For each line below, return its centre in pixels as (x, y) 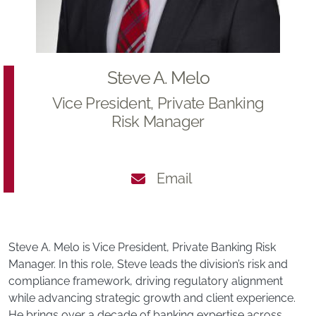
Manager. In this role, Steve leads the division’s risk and (148, 265)
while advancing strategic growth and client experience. (152, 298)
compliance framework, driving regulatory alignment (146, 281)
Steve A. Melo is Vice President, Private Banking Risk (142, 248)
